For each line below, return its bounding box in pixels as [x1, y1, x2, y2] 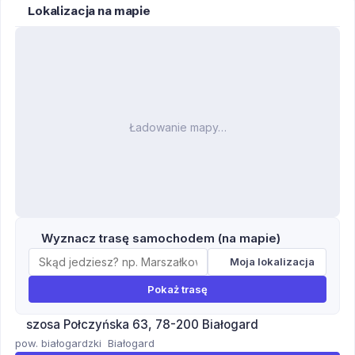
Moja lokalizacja [230, 255, 315, 269]
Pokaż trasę [147, 282, 208, 296]
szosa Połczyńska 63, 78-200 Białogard [26, 316, 258, 332]
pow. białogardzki [15, 336, 101, 349]
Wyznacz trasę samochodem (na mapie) [41, 230, 281, 246]
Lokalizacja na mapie [28, 2, 151, 18]
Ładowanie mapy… [128, 120, 227, 134]
